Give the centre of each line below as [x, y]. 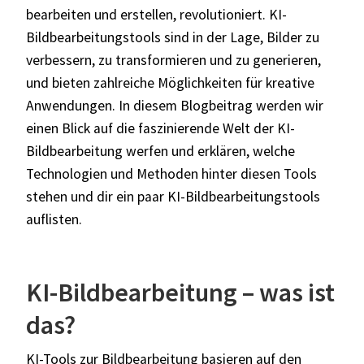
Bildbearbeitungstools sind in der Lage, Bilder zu [173, 37]
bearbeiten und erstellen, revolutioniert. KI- [156, 14]
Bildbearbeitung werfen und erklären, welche [160, 151]
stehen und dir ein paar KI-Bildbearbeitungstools [173, 196]
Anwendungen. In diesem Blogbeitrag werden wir [175, 105]
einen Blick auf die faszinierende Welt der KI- [160, 128]
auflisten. [54, 219]
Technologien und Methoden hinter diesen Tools [171, 173]
